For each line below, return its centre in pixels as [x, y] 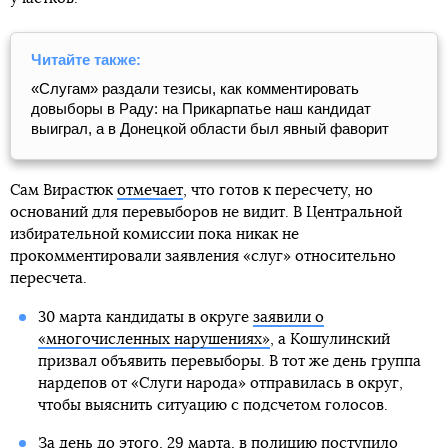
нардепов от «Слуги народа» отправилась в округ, [220, 383]
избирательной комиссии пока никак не [154, 234]
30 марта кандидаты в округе [145, 317]
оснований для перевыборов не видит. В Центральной [206, 212]
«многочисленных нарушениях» [153, 339]
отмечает [150, 190]
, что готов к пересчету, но [278, 190]
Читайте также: [86, 59]
